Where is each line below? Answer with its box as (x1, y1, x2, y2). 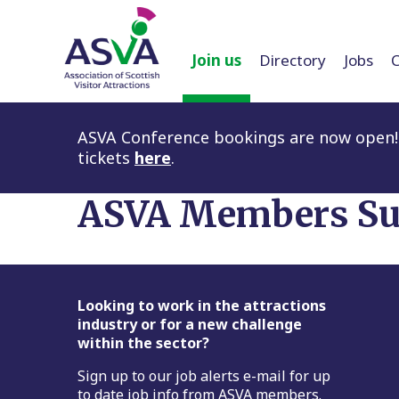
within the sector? (77, 332, 209, 353)
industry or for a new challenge (77, 313, 302, 334)
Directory (259, 49, 326, 70)
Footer (59, 292, 151, 329)
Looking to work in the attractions (77, 295, 326, 315)
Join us (191, 49, 241, 70)
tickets (77, 146, 134, 168)
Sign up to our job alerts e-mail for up (77, 365, 330, 386)
